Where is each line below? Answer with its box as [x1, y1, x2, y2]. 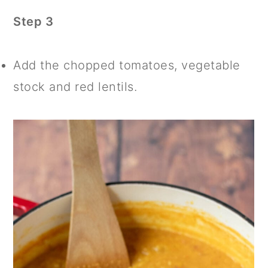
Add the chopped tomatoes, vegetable [13, 58, 240, 73]
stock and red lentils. [13, 80, 138, 95]
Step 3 [13, 14, 54, 29]
